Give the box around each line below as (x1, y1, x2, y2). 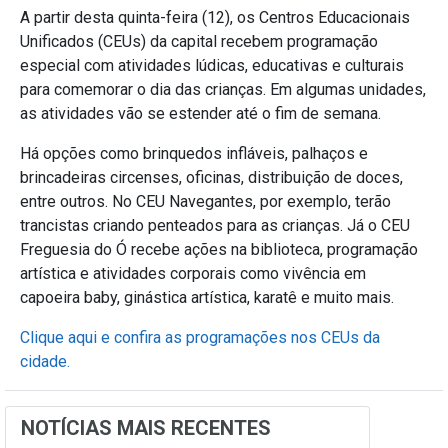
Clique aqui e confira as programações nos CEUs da (20, 327, 380, 347)
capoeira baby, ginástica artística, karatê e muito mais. (20, 287, 394, 307)
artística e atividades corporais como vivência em (20, 263, 366, 283)
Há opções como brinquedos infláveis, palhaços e (20, 143, 368, 163)
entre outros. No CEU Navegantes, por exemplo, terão (20, 191, 391, 211)
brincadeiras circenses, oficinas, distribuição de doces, (20, 167, 403, 187)
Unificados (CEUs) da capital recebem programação (20, 31, 378, 51)
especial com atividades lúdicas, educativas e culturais (20, 55, 404, 75)
